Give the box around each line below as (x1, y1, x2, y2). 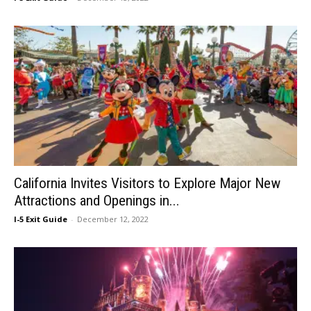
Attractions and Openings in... (14, 192, 180, 209)
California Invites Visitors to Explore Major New (14, 174, 280, 192)
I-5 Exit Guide (14, 213, 67, 224)
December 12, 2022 (77, 213, 149, 224)
